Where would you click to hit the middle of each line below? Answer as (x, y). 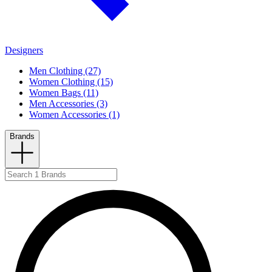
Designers (24, 50)
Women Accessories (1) (74, 115)
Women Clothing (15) (71, 82)
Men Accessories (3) (68, 104)
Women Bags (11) (64, 93)
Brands (22, 137)
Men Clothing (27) (65, 71)
